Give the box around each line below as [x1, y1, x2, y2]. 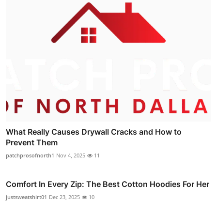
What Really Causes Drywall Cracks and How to [6, 126, 182, 137]
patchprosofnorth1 [6, 151, 54, 159]
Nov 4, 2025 [56, 151, 85, 159]
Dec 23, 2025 [49, 193, 80, 201]
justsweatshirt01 [6, 193, 47, 201]
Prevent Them [6, 137, 58, 147]
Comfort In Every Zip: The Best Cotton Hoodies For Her [6, 179, 209, 189]
